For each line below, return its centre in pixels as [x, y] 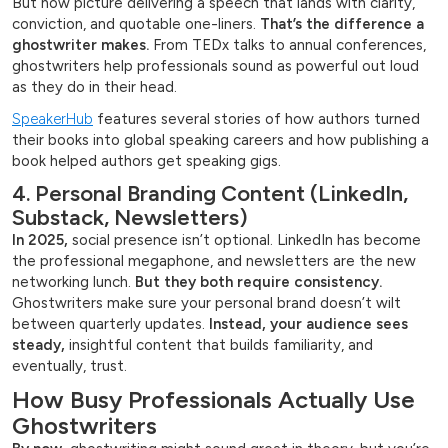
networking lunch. [73, 282]
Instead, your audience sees [308, 324]
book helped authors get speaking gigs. [146, 161]
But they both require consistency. [258, 282]
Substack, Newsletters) [130, 218]
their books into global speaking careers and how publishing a [220, 140]
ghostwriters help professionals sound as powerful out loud [215, 66]
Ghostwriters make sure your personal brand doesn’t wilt [206, 303]
